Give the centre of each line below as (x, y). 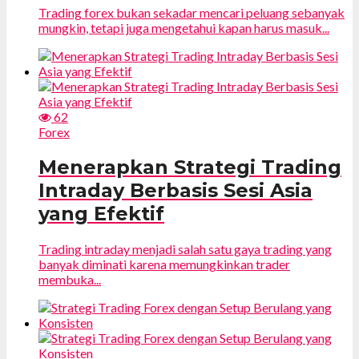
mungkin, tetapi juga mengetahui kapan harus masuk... (184, 28)
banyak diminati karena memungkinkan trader (164, 264)
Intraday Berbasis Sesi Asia (175, 191)
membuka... (70, 279)
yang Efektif (101, 214)
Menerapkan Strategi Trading (190, 167)
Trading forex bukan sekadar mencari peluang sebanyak (192, 13)
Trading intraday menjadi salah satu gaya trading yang (185, 249)
